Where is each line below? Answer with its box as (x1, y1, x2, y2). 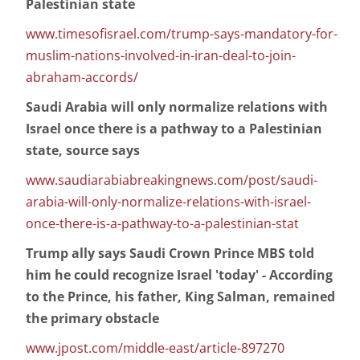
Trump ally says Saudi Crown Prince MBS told (26, 244, 314, 263)
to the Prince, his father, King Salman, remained (26, 288, 335, 306)
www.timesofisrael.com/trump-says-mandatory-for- (26, 25, 337, 43)
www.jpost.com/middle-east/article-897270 (26, 339, 284, 358)
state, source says (26, 141, 140, 160)
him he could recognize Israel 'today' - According (26, 266, 333, 284)
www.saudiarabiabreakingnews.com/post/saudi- (26, 171, 317, 190)
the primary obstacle (26, 309, 159, 328)
